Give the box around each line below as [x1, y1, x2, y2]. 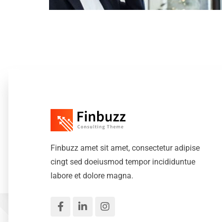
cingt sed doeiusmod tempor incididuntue [51, 157, 195, 167]
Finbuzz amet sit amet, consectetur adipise [51, 143, 200, 153]
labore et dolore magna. [51, 171, 133, 181]
